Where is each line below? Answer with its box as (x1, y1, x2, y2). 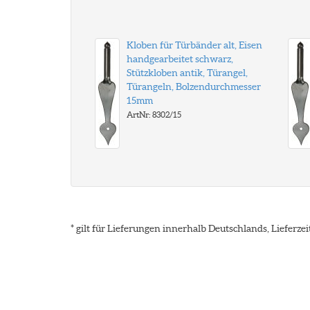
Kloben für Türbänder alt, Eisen (127, 39, 262, 51)
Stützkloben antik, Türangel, (127, 67, 248, 78)
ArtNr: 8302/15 (127, 110, 181, 119)
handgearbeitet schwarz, (127, 53, 233, 64)
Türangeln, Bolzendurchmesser (127, 81, 261, 92)
